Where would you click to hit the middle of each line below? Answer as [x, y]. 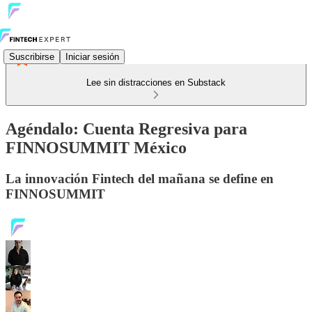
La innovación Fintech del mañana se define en [140, 178]
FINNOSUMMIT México [96, 147]
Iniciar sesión [92, 56]
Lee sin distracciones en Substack [156, 83]
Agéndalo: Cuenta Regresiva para [126, 128]
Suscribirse [32, 56]
